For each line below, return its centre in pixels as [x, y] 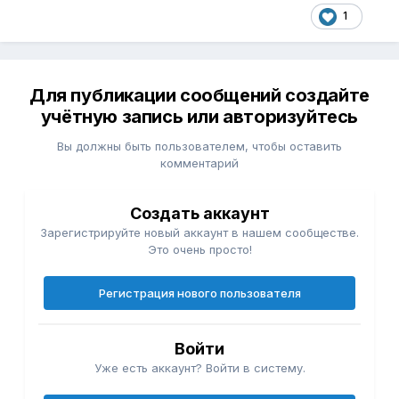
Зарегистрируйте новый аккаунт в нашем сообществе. [199, 233]
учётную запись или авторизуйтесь [199, 117]
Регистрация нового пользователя [199, 293]
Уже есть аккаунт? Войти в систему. [199, 368]
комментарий [199, 163]
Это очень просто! [199, 250]
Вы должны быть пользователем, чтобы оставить [199, 147]
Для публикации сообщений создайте [199, 96]
